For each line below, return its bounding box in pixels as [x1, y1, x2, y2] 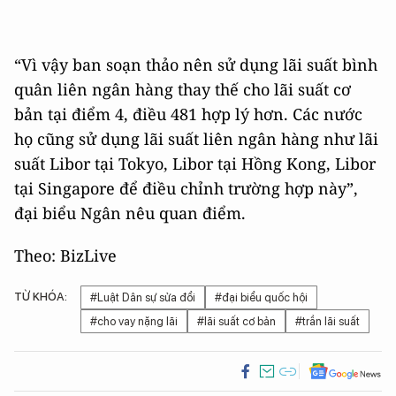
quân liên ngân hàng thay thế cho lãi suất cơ [14, 78, 351, 100]
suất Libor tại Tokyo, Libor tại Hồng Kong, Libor [14, 152, 376, 174]
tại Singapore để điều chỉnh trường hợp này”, [14, 177, 358, 199]
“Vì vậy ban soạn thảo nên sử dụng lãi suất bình [14, 53, 377, 75]
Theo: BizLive [14, 244, 117, 266]
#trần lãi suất [295, 314, 360, 328]
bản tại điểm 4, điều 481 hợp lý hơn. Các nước [14, 103, 362, 125]
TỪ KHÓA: [14, 289, 67, 303]
